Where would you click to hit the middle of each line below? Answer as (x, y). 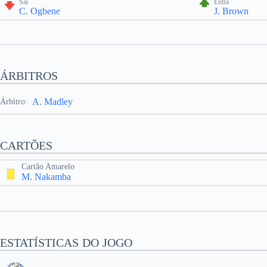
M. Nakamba (46, 177)
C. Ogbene (40, 11)
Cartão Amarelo (48, 167)
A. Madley (52, 102)
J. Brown (232, 11)
